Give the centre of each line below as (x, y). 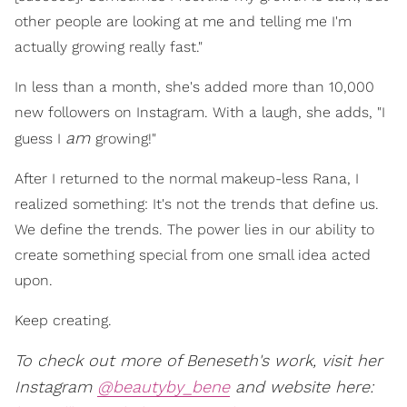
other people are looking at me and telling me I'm (183, 22)
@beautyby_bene (164, 387)
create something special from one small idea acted (193, 255)
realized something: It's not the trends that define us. (197, 204)
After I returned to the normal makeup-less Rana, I (187, 179)
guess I (40, 139)
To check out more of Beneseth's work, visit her (199, 361)
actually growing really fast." (109, 47)
